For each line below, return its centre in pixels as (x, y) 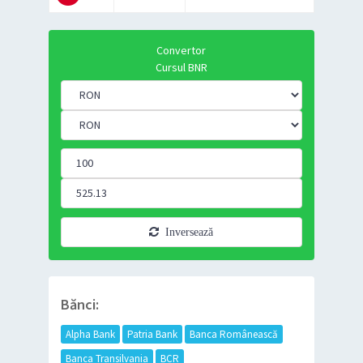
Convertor (181, 50)
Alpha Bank (90, 334)
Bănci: (79, 305)
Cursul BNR (181, 67)
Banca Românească (233, 334)
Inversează (186, 231)
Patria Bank (152, 334)
